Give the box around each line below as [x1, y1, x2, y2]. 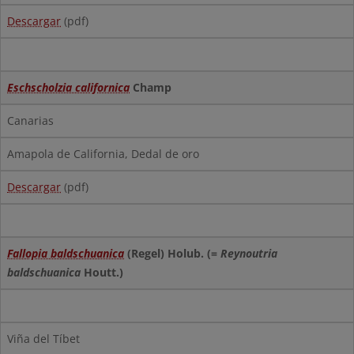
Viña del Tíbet [7, 331, 80, 346]
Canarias [7, 113, 54, 128]
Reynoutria [220, 246, 277, 261]
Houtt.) [81, 265, 123, 280]
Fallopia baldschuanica [7, 246, 124, 261]
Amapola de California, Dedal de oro [7, 146, 199, 161]
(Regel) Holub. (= [124, 246, 220, 261]
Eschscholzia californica [7, 80, 130, 95]
